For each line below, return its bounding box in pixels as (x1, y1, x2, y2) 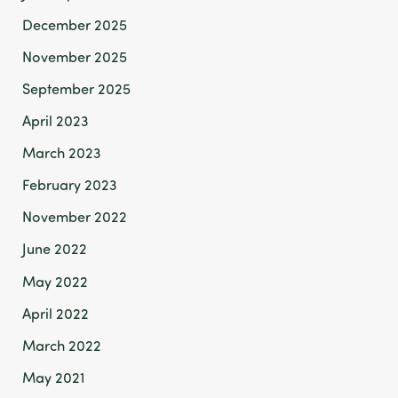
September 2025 (22, 78, 131, 98)
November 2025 (22, 46, 128, 66)
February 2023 (22, 175, 118, 195)
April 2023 (22, 111, 90, 131)
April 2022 (22, 303, 90, 322)
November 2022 (22, 207, 128, 227)
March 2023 (22, 143, 102, 163)
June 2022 (22, 239, 88, 259)
